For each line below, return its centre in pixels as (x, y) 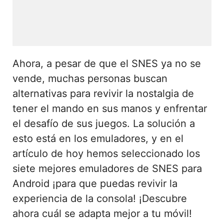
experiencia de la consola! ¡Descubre (100, 198)
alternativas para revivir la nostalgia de (103, 93)
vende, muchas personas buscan (90, 78)
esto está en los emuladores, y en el (98, 138)
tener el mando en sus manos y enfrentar (110, 108)
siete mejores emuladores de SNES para (107, 168)
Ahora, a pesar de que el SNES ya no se (107, 63)
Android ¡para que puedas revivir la (95, 183)
